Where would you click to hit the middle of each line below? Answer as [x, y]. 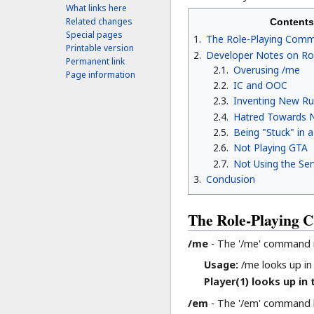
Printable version [100, 48]
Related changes [100, 22]
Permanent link [96, 62]
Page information [101, 75]
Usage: [221, 265]
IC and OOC [260, 85]
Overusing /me [266, 69]
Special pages [95, 35]
